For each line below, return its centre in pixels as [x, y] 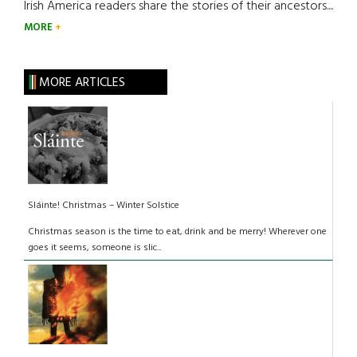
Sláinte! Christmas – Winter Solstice [104, 206]
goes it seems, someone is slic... [95, 248]
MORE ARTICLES [82, 83]
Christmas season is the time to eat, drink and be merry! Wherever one [177, 232]
